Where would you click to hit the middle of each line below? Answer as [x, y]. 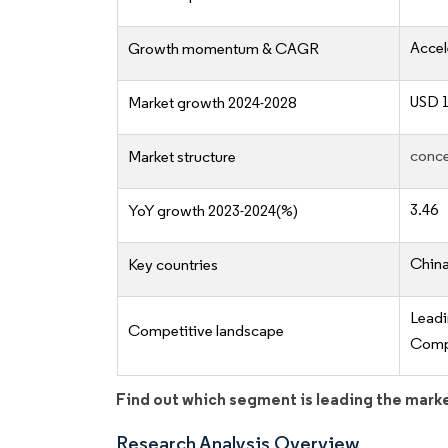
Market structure [182, 157]
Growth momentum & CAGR [223, 49]
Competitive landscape [206, 331]
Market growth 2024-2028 [212, 103]
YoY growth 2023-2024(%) [213, 211]
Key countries [173, 265]
